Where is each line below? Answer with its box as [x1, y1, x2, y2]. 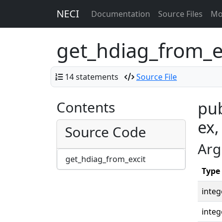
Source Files [158, 8, 203, 19]
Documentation [91, 8, 150, 19]
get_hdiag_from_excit [65, 154, 146, 165]
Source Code [65, 122, 146, 141]
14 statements [65, 71, 118, 82]
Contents [56, 98, 115, 116]
